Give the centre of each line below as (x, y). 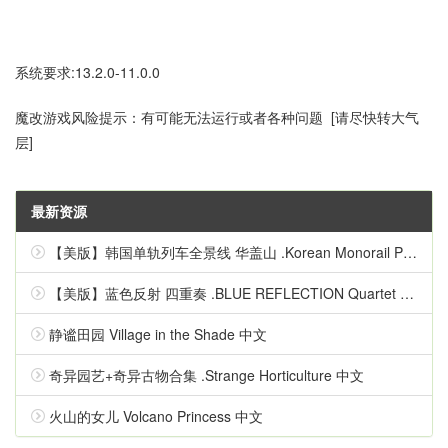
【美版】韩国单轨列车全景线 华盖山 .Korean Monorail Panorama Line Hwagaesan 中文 (226, 252)
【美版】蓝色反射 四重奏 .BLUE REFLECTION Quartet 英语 (224, 293)
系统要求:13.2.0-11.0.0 (87, 72)
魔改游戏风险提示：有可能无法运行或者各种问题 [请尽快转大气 (217, 117)
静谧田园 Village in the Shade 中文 (158, 334)
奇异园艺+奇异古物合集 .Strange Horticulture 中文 (206, 375)
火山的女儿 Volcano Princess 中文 (156, 416)
